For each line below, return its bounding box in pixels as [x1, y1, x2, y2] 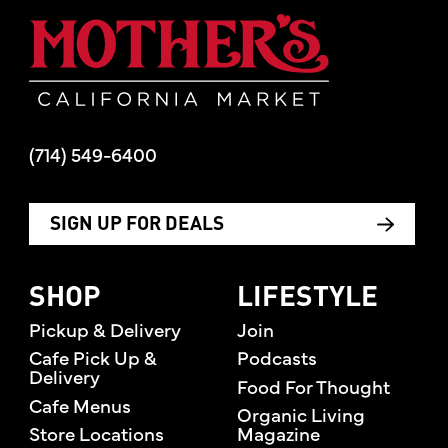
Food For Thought [236, 372, 390, 399]
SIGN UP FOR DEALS [49, 214, 224, 234]
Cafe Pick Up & [28, 344, 157, 371]
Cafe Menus [28, 391, 131, 418]
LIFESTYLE [236, 284, 378, 313]
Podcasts [236, 344, 317, 371]
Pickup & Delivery [28, 315, 181, 342]
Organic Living [236, 401, 365, 428]
